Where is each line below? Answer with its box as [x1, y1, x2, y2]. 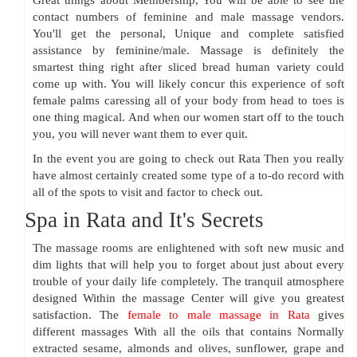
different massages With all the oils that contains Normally [33, 325, 344, 339]
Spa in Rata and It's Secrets [25, 208, 264, 233]
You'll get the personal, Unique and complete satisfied [33, 27, 344, 41]
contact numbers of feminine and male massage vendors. [33, 10, 344, 24]
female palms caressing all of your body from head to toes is [33, 94, 344, 108]
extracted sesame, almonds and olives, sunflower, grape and [33, 342, 344, 355]
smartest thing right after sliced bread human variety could [33, 61, 344, 74]
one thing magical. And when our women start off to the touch [33, 111, 344, 124]
